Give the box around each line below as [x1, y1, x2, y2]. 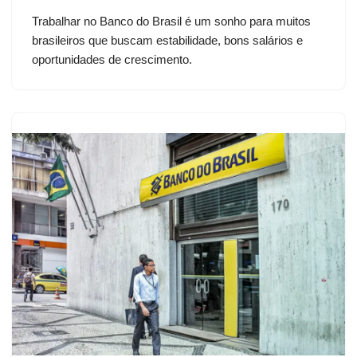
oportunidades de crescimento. [32, 53, 192, 67]
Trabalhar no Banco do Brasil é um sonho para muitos [32, 14, 311, 29]
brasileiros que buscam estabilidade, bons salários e [32, 33, 303, 48]
